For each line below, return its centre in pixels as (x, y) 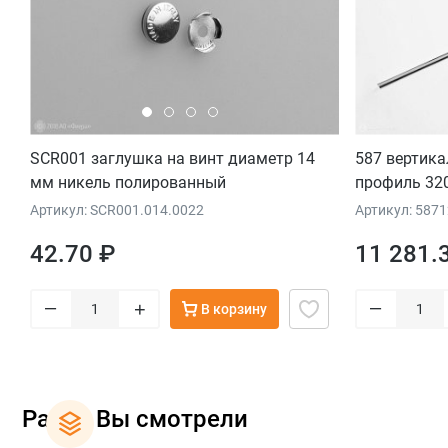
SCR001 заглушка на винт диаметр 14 (172, 158)
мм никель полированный (128, 182)
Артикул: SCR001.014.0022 (117, 209)
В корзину (234, 308)
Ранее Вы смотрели (135, 419)
